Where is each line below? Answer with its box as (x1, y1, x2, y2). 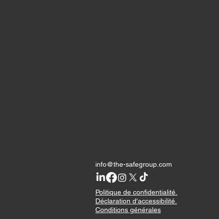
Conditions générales (95, 206, 161, 214)
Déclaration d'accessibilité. (95, 197, 177, 205)
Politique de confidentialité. (95, 188, 177, 196)
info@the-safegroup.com (95, 160, 172, 168)
